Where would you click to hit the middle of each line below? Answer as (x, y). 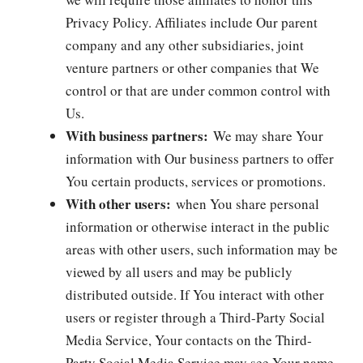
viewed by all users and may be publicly (179, 271)
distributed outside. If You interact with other (195, 294)
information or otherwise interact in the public (198, 226)
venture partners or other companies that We (192, 67)
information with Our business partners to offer (200, 158)
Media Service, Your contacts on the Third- (189, 340)
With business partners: (137, 135)
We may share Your (266, 135)
